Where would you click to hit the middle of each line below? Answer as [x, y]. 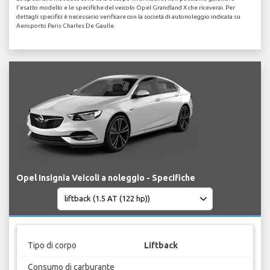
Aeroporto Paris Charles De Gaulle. [66, 25]
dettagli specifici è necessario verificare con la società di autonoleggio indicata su [128, 16]
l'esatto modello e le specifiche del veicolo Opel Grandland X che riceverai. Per [126, 7]
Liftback [161, 246]
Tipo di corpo [52, 246]
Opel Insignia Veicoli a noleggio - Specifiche [106, 177]
